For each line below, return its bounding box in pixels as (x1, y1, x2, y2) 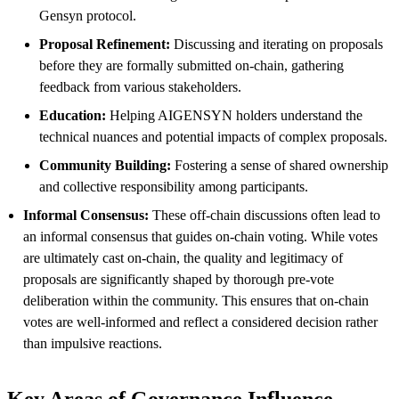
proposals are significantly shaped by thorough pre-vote (23, 271, 334, 287)
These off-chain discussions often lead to (149, 207, 380, 223)
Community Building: (39, 157, 171, 173)
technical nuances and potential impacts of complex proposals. (39, 128, 387, 144)
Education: (39, 107, 106, 123)
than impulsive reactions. (23, 335, 162, 351)
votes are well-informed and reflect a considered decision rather (23, 313, 378, 330)
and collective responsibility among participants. (39, 178, 308, 194)
